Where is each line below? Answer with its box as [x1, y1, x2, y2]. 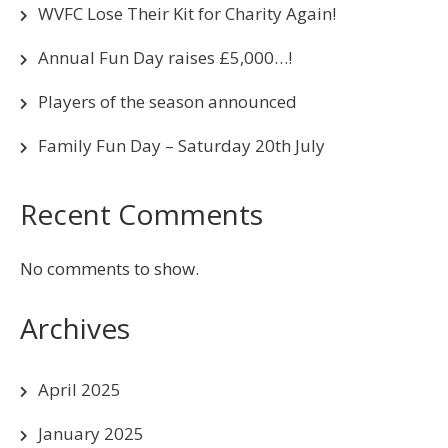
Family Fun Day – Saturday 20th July [38, 133, 325, 157]
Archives [20, 308, 130, 347]
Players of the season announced [38, 89, 297, 113]
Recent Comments [20, 194, 263, 233]
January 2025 [38, 421, 144, 445]
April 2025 [38, 377, 121, 401]
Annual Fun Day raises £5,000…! [38, 45, 292, 69]
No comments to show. [20, 256, 199, 280]
